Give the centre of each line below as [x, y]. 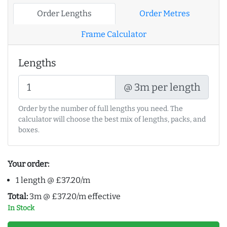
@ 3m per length [162, 87]
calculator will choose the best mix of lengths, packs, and [112, 120]
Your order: [28, 164]
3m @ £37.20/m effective [74, 197]
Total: [18, 197]
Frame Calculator [113, 34]
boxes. [29, 130]
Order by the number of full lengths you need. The [101, 109]
